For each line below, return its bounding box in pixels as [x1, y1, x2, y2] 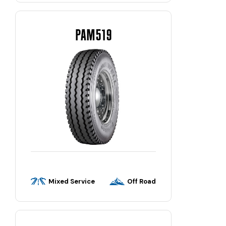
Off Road [127, 177, 156, 186]
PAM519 [75, 26, 112, 43]
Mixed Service [48, 177, 95, 186]
